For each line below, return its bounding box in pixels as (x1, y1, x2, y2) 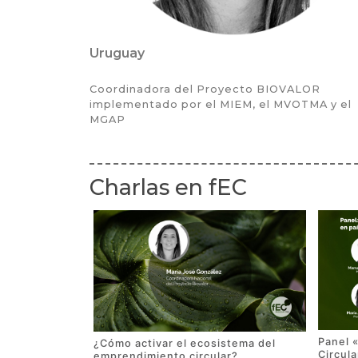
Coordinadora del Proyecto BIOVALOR (89, 83, 320, 96)
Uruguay (89, 46, 145, 62)
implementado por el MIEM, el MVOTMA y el (89, 98, 352, 111)
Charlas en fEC (89, 174, 247, 201)
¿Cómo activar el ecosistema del (93, 336, 276, 349)
